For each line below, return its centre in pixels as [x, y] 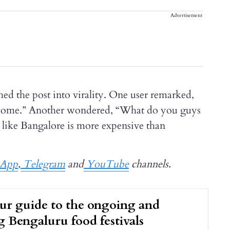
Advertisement [186, 16]
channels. [150, 164]
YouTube [106, 164]
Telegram [43, 164]
